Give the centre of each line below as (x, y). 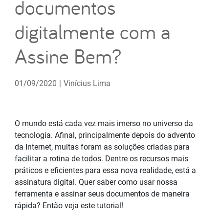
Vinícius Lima (87, 83)
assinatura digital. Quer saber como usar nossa (96, 182)
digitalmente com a (93, 31)
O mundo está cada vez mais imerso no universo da (104, 123)
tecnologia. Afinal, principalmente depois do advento (105, 135)
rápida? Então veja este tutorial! (69, 205)
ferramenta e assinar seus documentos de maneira (102, 194)
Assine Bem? (68, 56)
